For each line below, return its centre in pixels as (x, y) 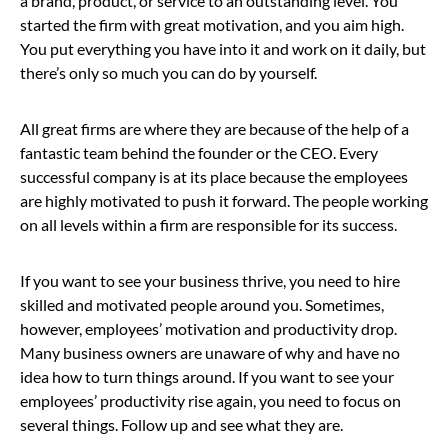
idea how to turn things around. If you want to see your (207, 376)
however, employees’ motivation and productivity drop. (208, 328)
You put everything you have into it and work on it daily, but (223, 48)
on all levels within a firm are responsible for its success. (208, 224)
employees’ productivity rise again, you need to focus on (210, 400)
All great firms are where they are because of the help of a (214, 128)
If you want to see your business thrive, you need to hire (210, 280)
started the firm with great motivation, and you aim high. (212, 24)
